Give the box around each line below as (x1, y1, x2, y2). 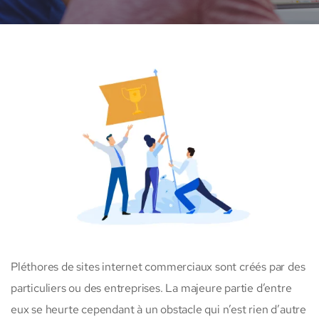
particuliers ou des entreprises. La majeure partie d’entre (11, 281, 292, 296)
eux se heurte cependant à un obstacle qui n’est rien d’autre (11, 302, 306, 318)
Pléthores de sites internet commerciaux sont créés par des (11, 259, 305, 275)
